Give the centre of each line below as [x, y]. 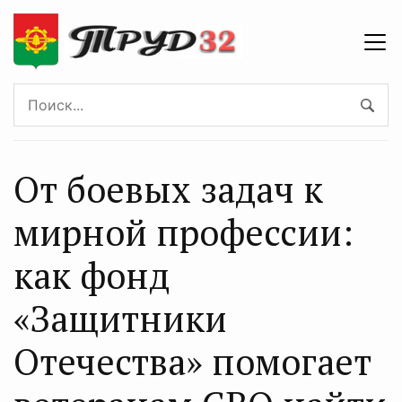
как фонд [92, 275]
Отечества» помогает [192, 361]
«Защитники [120, 318]
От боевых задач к [168, 189]
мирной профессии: [184, 232]
